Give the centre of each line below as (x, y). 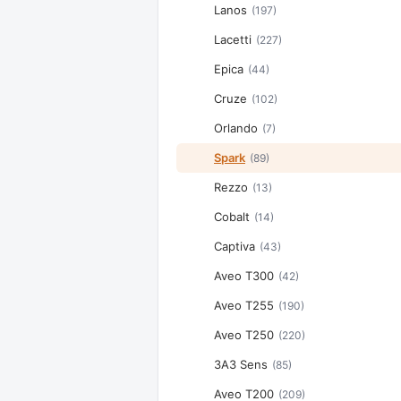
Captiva (235, 246)
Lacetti (233, 39)
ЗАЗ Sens (241, 364)
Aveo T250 (244, 335)
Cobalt (232, 217)
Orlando (236, 128)
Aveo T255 (244, 305)
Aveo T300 (244, 276)
